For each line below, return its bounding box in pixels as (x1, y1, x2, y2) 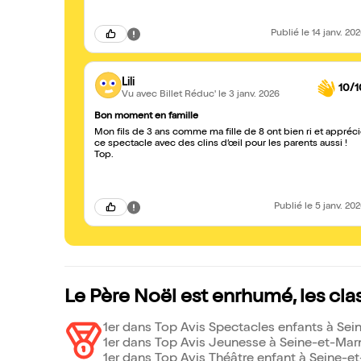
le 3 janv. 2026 (218, 89, 280, 100)
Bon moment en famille (94, 112, 198, 122)
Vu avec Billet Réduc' (122, 89, 218, 100)
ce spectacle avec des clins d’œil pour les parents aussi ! (94, 139, 347, 149)
